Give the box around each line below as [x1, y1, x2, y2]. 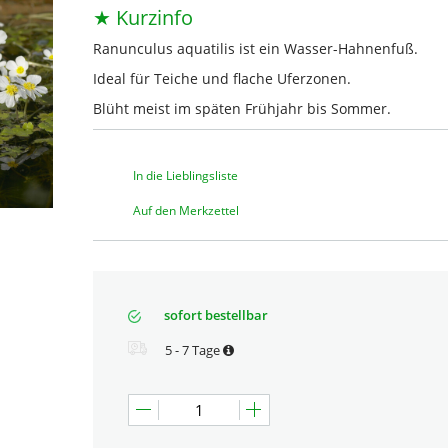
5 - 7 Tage [162, 341, 223, 360]
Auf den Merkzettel [133, 202, 239, 220]
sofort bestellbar [161, 306, 268, 325]
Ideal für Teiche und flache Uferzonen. [93, 69, 351, 89]
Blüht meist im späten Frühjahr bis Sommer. [93, 99, 391, 119]
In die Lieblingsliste [133, 167, 238, 185]
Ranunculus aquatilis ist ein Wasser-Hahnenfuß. [93, 39, 418, 59]
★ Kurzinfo [93, 4, 193, 32]
